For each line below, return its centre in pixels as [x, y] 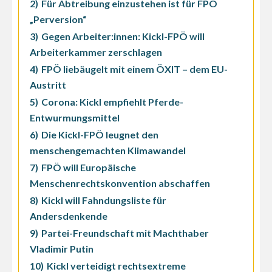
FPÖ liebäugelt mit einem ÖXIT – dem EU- [134, 69]
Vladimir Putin [62, 249]
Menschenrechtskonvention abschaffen [120, 183]
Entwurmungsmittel [75, 118]
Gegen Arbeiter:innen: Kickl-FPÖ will [123, 36]
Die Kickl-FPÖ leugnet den [100, 135]
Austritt [48, 85]
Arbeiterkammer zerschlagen [96, 52]
